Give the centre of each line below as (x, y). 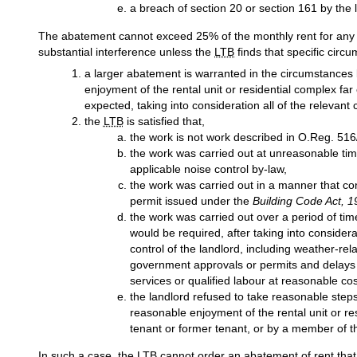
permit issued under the (192, 200)
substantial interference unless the (126, 51)
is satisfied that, (164, 121)
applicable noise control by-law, (209, 169)
